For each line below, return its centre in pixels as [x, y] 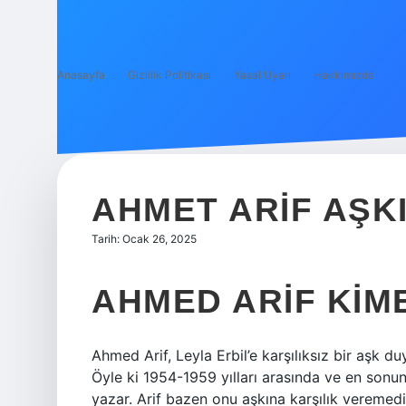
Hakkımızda [344, 75]
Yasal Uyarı [262, 75]
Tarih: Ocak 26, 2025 [144, 239]
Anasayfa [81, 75]
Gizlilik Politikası [169, 75]
